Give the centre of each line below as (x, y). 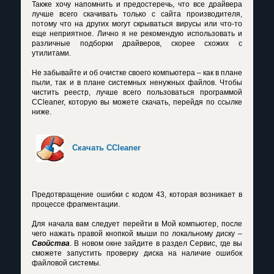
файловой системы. (66, 263)
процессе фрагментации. (76, 205)
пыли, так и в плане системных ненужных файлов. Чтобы (137, 83)
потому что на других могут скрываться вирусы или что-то (137, 24)
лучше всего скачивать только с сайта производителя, (137, 14)
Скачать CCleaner (106, 148)
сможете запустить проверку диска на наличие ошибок (137, 254)
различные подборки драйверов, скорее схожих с (137, 44)
